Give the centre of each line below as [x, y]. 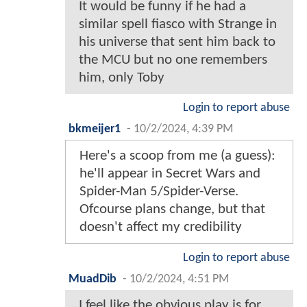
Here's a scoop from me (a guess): [177, 156]
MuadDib [93, 280]
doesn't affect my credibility [161, 228]
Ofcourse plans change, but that [172, 210]
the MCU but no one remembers [173, 60]
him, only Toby [122, 78]
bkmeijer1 [95, 130]
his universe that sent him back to [177, 42]
